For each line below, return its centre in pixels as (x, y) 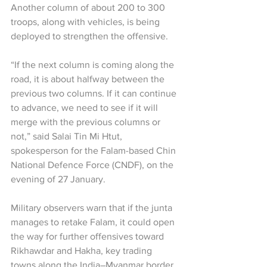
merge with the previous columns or (87, 122)
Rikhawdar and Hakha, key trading (83, 251)
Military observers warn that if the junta (93, 208)
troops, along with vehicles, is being (86, 22)
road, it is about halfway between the (89, 79)
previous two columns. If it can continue (95, 94)
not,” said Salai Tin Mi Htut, (68, 136)
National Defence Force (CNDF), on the (93, 165)
